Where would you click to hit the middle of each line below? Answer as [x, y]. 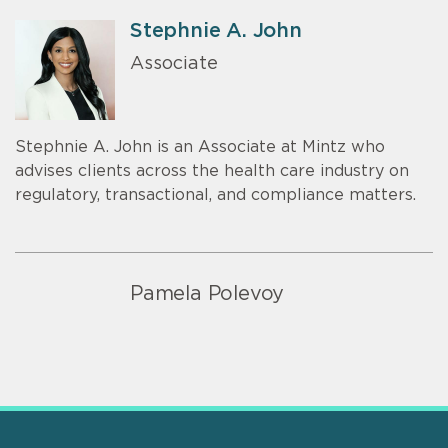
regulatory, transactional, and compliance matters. [215, 195]
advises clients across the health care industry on [212, 171]
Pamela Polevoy [207, 294]
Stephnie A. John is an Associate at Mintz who [200, 147]
